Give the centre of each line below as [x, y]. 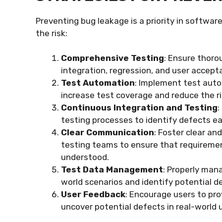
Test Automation [98, 83]
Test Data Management [112, 169]
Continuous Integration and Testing [139, 108]
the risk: [52, 33]
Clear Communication [108, 132]
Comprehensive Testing [112, 58]
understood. [85, 157]
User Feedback [93, 194]
